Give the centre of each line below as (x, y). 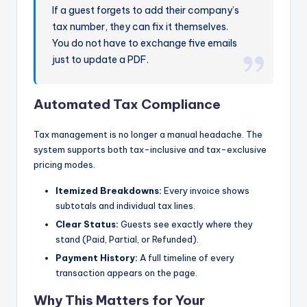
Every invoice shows (206, 190)
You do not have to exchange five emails (145, 43)
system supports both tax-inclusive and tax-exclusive (150, 149)
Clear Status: (87, 224)
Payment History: (97, 257)
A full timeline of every (186, 257)
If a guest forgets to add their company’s (146, 10)
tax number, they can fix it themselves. (140, 26)
